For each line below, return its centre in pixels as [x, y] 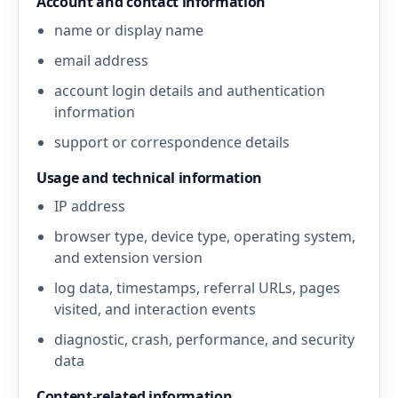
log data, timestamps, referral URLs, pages [197, 288]
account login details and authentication [190, 91]
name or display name [129, 30]
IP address [90, 206]
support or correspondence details [172, 142]
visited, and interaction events [155, 309]
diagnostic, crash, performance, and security [204, 339]
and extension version [128, 258]
